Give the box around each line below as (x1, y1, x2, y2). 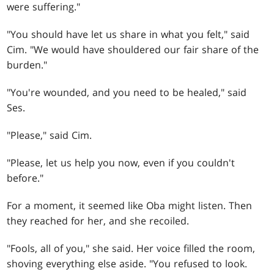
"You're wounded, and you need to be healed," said (7, 85, 247, 99)
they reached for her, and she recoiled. (7, 213, 190, 228)
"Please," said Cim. (7, 128, 92, 142)
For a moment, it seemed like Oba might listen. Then (7, 198, 253, 212)
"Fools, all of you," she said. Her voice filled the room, (7, 241, 256, 255)
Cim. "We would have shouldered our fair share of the (7, 42, 259, 56)
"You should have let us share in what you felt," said (7, 27, 250, 41)
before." (7, 171, 44, 185)
